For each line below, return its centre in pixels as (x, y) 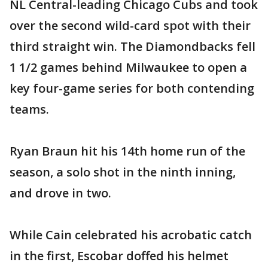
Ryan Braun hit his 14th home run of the (127, 151)
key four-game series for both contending (132, 88)
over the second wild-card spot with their (130, 25)
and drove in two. (60, 193)
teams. (29, 109)
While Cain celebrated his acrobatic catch (131, 235)
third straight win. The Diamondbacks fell (133, 46)
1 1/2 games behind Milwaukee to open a (128, 67)
